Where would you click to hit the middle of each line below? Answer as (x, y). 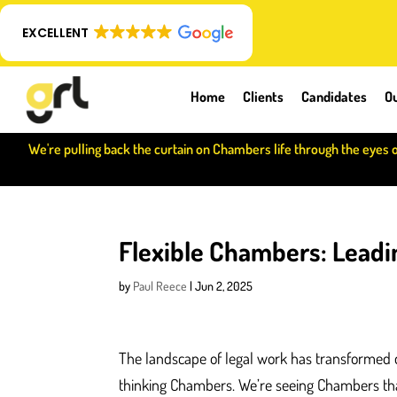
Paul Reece (160, 285)
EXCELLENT (55, 33)
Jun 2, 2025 (224, 285)
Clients (263, 97)
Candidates (334, 97)
